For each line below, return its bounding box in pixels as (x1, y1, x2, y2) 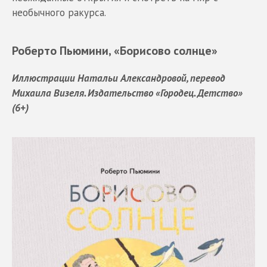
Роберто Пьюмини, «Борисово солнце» (12, 42, 218, 58)
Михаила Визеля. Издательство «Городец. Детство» (12, 86, 243, 100)
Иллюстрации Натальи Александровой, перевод (12, 71, 225, 85)
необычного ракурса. (12, 5, 106, 19)
